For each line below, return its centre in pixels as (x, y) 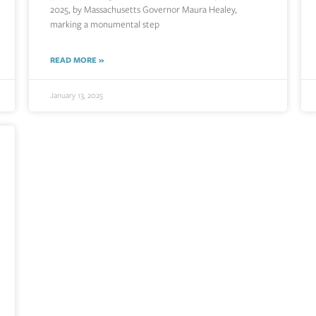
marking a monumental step (104, 25)
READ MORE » (77, 60)
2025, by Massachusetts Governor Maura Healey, (143, 10)
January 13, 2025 (76, 96)
